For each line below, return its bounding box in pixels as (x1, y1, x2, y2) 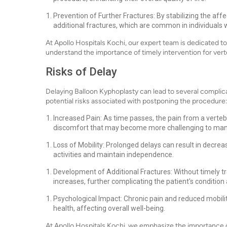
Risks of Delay (46, 65, 117, 78)
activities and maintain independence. (53, 150, 174, 159)
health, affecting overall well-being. (53, 204, 165, 212)
